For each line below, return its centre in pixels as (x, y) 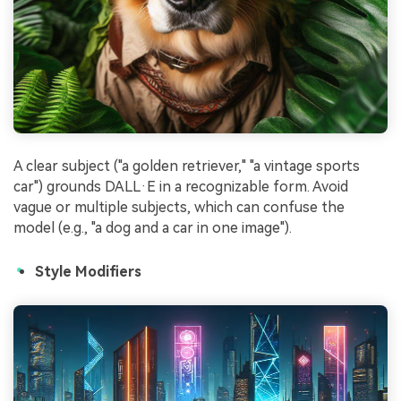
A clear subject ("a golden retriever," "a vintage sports (187, 166)
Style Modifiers (88, 272)
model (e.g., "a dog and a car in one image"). (153, 228)
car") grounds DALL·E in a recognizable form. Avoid (181, 187)
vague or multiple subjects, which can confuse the (179, 208)
